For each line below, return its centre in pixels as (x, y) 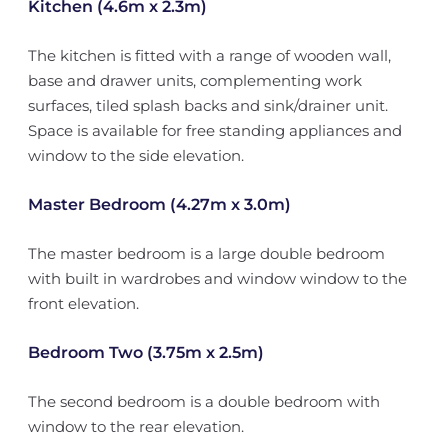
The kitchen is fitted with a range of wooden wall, (209, 55)
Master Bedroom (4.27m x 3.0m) (159, 204)
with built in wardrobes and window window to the (217, 278)
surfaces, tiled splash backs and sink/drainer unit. (207, 105)
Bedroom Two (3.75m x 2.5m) (145, 352)
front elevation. (83, 303)
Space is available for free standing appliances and (214, 130)
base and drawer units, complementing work (194, 80)
